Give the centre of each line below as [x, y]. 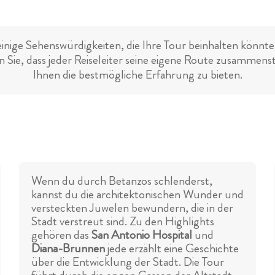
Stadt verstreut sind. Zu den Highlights [122, 222]
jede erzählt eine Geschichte [172, 249]
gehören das [61, 235]
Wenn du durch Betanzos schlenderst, [122, 181]
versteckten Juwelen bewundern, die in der [132, 208]
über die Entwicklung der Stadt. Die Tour [127, 262]
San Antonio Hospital [141, 235]
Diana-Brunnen [68, 249]
